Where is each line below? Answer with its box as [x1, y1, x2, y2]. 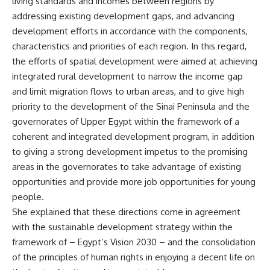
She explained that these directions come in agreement [12, 206, 240, 218]
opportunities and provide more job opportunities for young [12, 175, 256, 187]
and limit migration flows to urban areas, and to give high [12, 85, 244, 97]
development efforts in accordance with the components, [12, 25, 248, 37]
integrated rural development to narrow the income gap [12, 70, 243, 82]
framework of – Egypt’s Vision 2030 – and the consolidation [12, 236, 256, 248]
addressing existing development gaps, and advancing [12, 10, 234, 22]
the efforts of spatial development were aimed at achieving [12, 55, 257, 67]
